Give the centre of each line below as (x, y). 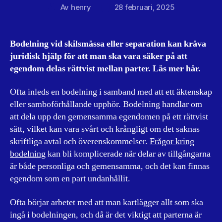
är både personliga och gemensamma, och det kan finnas (110, 166)
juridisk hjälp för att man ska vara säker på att (99, 56)
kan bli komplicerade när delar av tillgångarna (128, 154)
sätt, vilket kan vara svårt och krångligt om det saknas (105, 129)
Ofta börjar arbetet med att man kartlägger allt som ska (107, 202)
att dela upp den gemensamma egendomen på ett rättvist (109, 117)
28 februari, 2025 (144, 7)
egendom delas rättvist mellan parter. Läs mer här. (105, 68)
